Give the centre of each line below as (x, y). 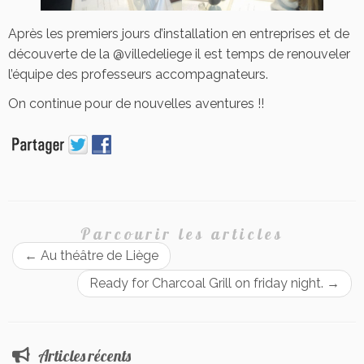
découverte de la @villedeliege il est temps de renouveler (179, 54)
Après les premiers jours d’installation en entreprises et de (179, 33)
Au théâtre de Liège (98, 255)
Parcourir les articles (182, 234)
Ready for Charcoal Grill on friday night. (208, 283)
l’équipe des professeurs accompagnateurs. (138, 74)
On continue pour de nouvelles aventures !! (136, 103)
